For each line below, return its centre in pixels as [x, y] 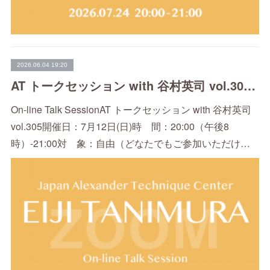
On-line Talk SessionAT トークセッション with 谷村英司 [131, 110]
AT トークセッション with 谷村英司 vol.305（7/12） [249, 86]
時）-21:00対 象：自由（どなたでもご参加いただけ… [130, 143]
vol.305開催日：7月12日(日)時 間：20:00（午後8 [120, 127]
